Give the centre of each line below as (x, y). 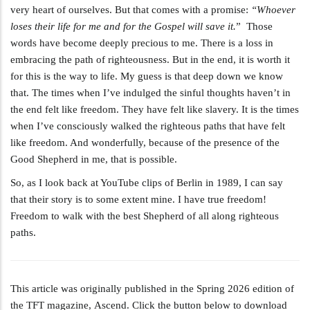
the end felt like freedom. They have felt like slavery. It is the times (155, 109)
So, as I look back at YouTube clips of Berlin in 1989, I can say (147, 182)
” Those (254, 26)
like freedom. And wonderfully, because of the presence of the (145, 142)
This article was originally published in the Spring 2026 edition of (152, 288)
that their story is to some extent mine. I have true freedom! (138, 199)
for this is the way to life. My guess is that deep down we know (147, 76)
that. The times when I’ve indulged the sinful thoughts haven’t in (151, 92)
